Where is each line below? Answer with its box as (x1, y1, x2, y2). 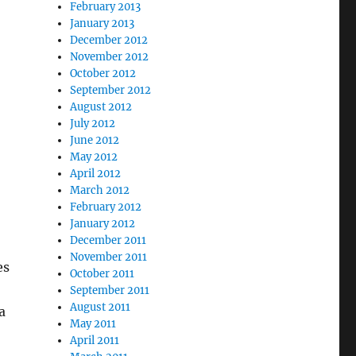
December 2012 (70, 33, 149, 47)
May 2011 (70, 317, 117, 331)
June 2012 (70, 133, 120, 147)
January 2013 (70, 17, 135, 30)
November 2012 (70, 50, 149, 64)
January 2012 (70, 217, 136, 230)
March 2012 (70, 184, 130, 197)
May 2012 (70, 150, 118, 164)
